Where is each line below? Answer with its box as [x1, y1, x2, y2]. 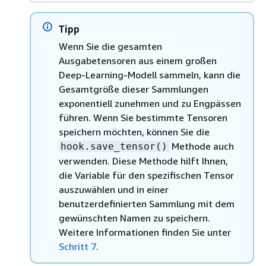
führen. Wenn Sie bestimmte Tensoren [59, 111, 227, 123]
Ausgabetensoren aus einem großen [59, 54, 217, 66]
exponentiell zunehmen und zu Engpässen [59, 97, 241, 109]
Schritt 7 [59, 240, 96, 252]
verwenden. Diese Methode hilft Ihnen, [59, 154, 228, 167]
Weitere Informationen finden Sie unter [59, 226, 231, 238]
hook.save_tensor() [61, 140, 167, 152]
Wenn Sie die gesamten [59, 40, 162, 52]
